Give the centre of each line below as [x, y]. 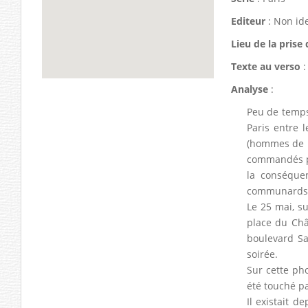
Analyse [250, 89]
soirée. [262, 254]
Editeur [248, 21]
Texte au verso [266, 66]
